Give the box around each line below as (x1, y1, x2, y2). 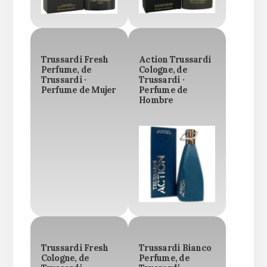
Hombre (139, 95, 173, 106)
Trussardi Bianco (139, 243, 211, 254)
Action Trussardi (139, 54, 211, 66)
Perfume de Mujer (41, 85, 116, 96)
